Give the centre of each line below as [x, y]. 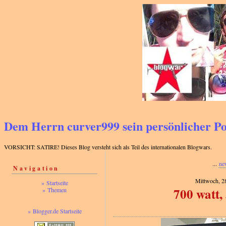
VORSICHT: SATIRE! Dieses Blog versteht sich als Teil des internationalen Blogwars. [108, 147]
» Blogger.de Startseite [54, 211]
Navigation [36, 168]
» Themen [54, 190]
